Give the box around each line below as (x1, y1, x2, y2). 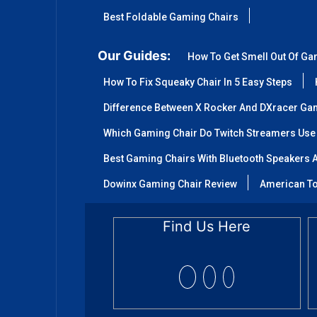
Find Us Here (163, 218, 251, 235)
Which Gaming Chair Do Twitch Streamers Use (103, 127, 316, 139)
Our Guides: (98, 48, 171, 63)
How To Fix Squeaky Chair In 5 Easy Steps (103, 76, 292, 88)
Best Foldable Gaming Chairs (103, 11, 238, 23)
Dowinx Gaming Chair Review (103, 178, 237, 190)
